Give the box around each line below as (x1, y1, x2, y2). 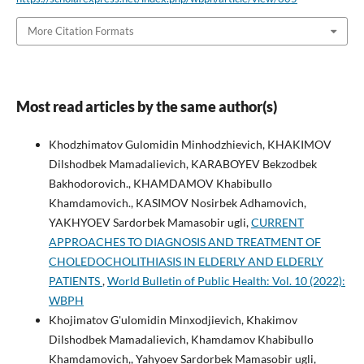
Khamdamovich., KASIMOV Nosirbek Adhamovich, (48, 195, 306, 210)
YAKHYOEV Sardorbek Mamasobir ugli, (48, 214, 251, 229)
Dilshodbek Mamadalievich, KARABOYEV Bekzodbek (48, 156, 317, 171)
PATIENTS (48, 273, 102, 288)
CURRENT (250, 214, 304, 229)
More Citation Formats (27, 24, 134, 38)
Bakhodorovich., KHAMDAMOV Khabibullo (48, 175, 272, 190)
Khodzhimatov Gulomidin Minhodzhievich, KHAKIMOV (48, 136, 331, 151)
